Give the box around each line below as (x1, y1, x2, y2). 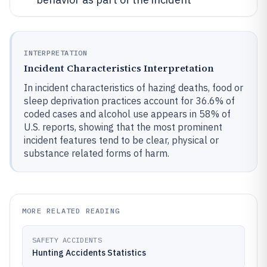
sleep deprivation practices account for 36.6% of (24, 95, 235, 107)
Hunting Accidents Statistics (32, 247, 146, 258)
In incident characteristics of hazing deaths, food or (24, 82, 243, 94)
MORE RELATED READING (22, 206, 120, 215)
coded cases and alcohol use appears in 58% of (24, 108, 231, 120)
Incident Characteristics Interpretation (24, 61, 214, 74)
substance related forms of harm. (24, 147, 169, 159)
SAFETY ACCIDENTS (32, 235, 102, 244)
